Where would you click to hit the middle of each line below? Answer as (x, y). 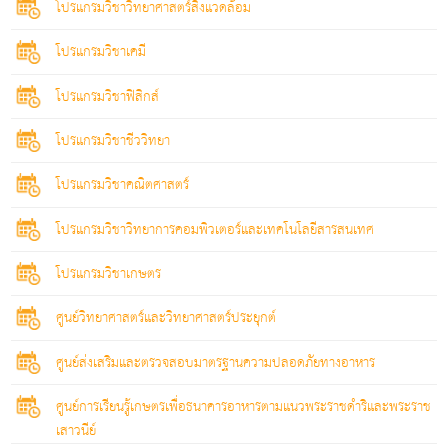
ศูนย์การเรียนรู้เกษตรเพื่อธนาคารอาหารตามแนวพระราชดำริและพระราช (244, 406)
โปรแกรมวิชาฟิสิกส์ (108, 96)
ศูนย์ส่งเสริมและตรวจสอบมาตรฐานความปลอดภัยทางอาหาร (216, 362)
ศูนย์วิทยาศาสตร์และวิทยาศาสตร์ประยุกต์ (166, 318)
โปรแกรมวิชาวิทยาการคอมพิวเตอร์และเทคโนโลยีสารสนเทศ (215, 229)
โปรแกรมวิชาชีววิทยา (113, 140)
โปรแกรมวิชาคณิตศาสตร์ (123, 185)
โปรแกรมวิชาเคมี (101, 52)
